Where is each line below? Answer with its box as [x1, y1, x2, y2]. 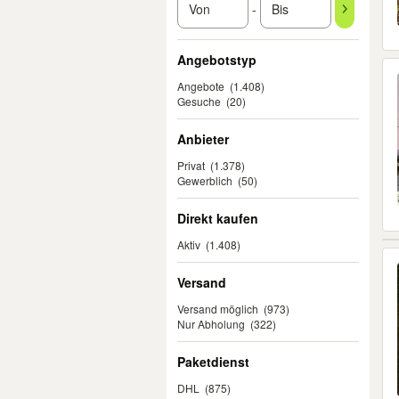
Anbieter [177, 130, 229, 148]
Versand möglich [177, 301, 258, 316]
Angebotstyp [177, 51, 256, 69]
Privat [177, 158, 205, 173]
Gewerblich [177, 173, 232, 188]
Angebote [177, 78, 224, 94]
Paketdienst [177, 353, 249, 370]
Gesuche [177, 94, 221, 109]
